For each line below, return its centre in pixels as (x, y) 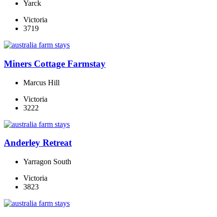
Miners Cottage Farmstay (55, 63)
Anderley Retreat (38, 143)
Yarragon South (47, 162)
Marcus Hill (41, 82)
